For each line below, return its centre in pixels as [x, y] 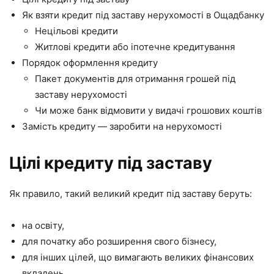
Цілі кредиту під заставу [111, 163]
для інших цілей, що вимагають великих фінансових [138, 257]
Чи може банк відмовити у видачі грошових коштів [148, 110]
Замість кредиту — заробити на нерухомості [122, 126]
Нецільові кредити [76, 31]
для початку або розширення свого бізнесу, [119, 241]
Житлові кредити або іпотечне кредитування [135, 46]
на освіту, [43, 225]
